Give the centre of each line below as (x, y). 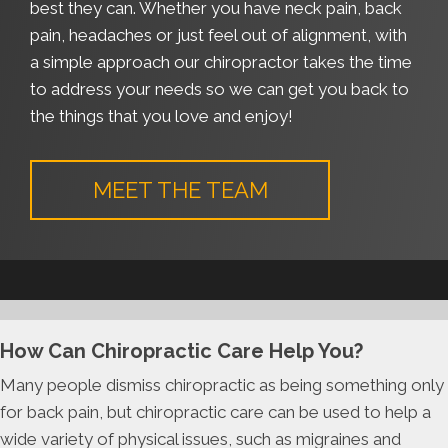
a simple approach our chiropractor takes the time (221, 62)
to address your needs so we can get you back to (219, 89)
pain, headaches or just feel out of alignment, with (218, 35)
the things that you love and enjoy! (161, 116)
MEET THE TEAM (180, 190)
